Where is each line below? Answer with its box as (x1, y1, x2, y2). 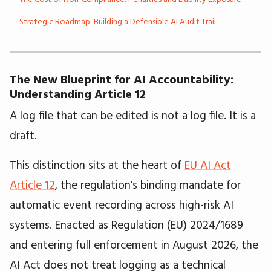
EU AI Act (184, 157, 231, 172)
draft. (10, 127, 37, 142)
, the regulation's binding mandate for (55, 177, 241, 192)
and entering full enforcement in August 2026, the (10, 237, 258, 252)
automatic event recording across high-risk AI (10, 197, 233, 212)
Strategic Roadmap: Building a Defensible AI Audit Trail (19, 15, 216, 27)
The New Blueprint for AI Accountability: (10, 71, 233, 87)
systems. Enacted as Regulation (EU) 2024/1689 (10, 217, 243, 232)
